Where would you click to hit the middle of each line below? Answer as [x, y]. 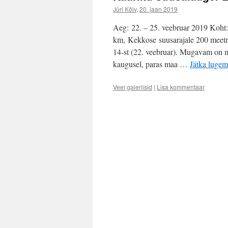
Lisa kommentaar [181, 87]
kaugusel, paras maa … [151, 64]
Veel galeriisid [133, 87]
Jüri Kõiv [125, 9]
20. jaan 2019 [159, 9]
